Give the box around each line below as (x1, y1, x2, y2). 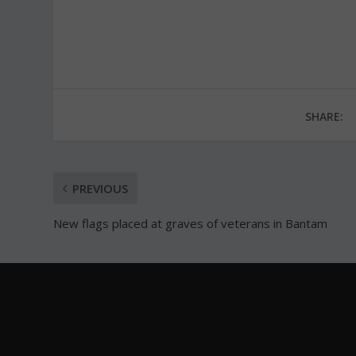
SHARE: (304, 108, 343, 124)
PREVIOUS (72, 180, 129, 196)
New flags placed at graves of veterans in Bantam (53, 215, 328, 231)
